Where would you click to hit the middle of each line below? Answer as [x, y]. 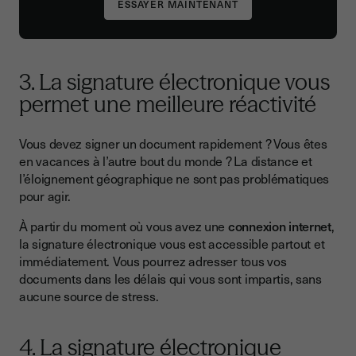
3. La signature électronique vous [174, 82]
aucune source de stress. [89, 296]
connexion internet [279, 226]
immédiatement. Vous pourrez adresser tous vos [153, 261]
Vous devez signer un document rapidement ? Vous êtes [173, 143]
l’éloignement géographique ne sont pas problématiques [174, 178]
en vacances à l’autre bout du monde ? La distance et [166, 161]
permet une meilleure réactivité [168, 104]
